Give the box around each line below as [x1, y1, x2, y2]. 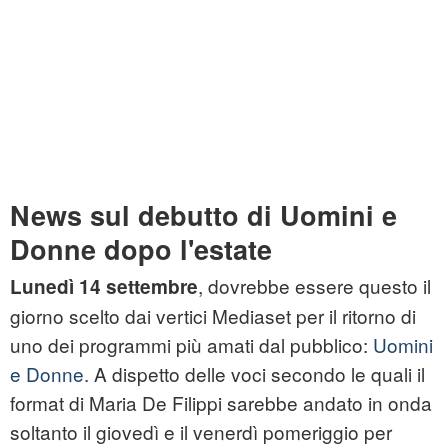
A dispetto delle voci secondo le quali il [94, 360, 425, 388]
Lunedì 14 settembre [10, 273, 198, 301]
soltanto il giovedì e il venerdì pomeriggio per [10, 418, 392, 446]
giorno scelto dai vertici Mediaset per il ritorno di [10, 302, 416, 330]
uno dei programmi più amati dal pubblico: [10, 331, 373, 359]
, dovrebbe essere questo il [198, 272, 431, 300]
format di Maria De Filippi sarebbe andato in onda [10, 389, 432, 417]
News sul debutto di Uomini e [10, 196, 397, 235]
